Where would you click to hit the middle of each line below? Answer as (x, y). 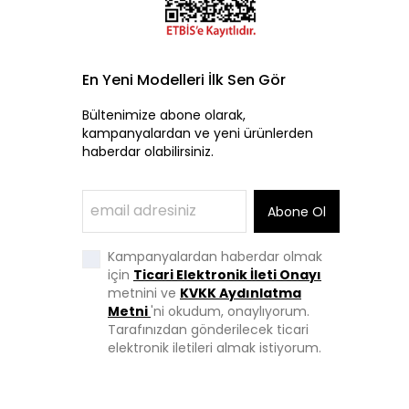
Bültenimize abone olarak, (164, 115)
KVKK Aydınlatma (241, 293)
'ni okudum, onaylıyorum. (230, 311)
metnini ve (144, 293)
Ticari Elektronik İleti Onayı (227, 275)
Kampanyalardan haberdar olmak (215, 257)
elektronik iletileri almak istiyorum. (215, 348)
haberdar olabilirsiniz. (148, 152)
